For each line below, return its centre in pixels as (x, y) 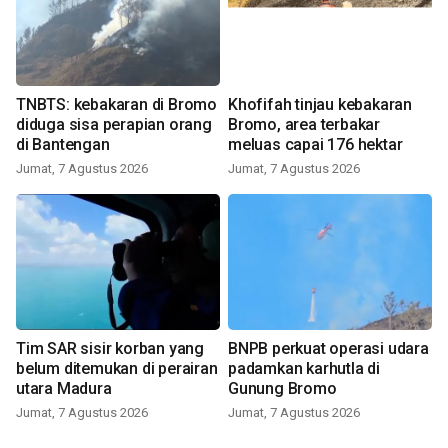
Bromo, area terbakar (304, 124)
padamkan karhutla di (304, 368)
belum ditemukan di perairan (117, 368)
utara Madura (64, 388)
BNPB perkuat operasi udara (328, 348)
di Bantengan (63, 144)
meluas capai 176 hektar (315, 144)
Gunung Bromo (282, 388)
